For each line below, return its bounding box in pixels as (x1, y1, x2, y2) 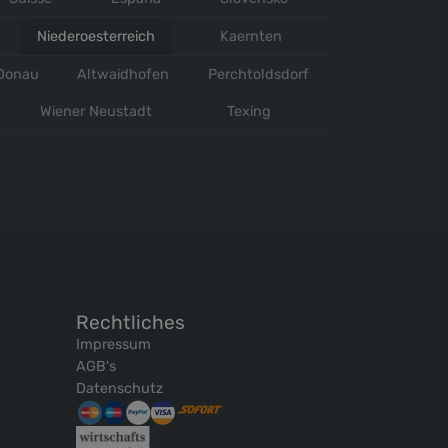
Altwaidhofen (77, 66, 170, 84)
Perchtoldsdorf (207, 66, 309, 84)
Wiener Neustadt (39, 103, 152, 121)
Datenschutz (76, 380, 163, 398)
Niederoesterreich (37, 28, 156, 46)
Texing (227, 103, 272, 121)
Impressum (76, 336, 151, 354)
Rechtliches (76, 311, 185, 335)
